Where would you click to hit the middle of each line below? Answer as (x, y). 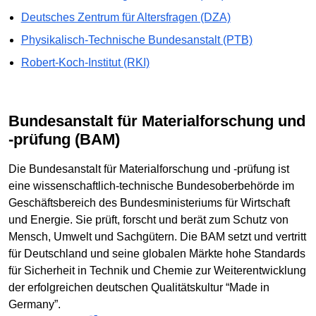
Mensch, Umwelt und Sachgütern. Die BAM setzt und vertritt (157, 236)
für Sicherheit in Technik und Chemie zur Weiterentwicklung (157, 270)
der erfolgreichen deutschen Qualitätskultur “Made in (139, 287)
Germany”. (35, 304)
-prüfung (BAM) (64, 140)
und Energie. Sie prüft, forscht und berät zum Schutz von (148, 219)
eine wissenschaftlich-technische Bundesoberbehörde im (151, 186)
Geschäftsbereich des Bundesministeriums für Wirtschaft (149, 202)
